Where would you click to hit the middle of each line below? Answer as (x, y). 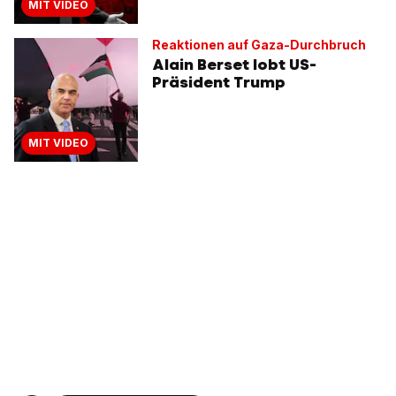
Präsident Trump (219, 82)
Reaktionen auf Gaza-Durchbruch (259, 44)
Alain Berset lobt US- (234, 64)
